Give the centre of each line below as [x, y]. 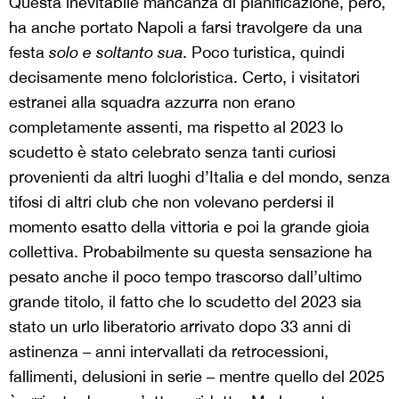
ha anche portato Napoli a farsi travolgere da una [186, 27]
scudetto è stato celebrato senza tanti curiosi [172, 151]
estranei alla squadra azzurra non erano [152, 102]
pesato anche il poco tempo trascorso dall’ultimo [185, 276]
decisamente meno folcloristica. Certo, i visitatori [184, 77]
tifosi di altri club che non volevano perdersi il [171, 201]
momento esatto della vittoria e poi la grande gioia [189, 226]
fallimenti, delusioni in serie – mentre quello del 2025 [197, 376]
